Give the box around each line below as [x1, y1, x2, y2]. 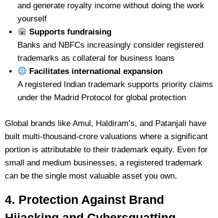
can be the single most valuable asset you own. [5, 171, 177, 181]
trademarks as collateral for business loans [17, 54, 175, 63]
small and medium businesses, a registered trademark [5, 158, 202, 167]
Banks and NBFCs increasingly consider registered [17, 40, 203, 50]
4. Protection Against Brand [5, 192, 164, 206]
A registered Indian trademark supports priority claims [17, 80, 213, 89]
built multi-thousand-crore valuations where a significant [5, 131, 208, 141]
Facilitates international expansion [26, 67, 163, 76]
